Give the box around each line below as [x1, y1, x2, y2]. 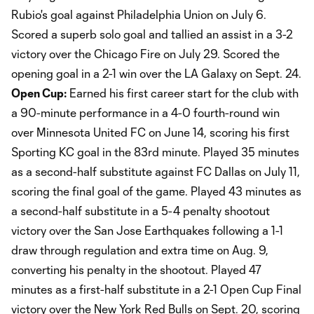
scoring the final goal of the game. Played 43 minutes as [11, 184, 301, 198]
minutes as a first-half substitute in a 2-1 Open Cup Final [11, 282, 301, 296]
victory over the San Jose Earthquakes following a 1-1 [11, 223, 283, 237]
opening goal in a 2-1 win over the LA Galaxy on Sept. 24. [11, 66, 301, 80]
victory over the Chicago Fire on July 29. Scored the [11, 46, 280, 60]
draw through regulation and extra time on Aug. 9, [11, 243, 268, 257]
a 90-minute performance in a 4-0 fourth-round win [11, 105, 280, 119]
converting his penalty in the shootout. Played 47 [11, 262, 261, 276]
